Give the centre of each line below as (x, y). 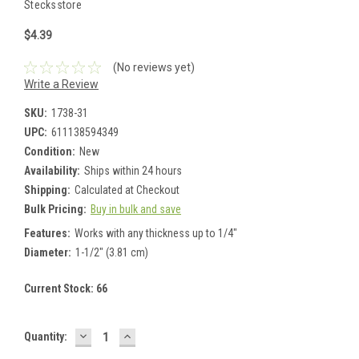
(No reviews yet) (153, 67)
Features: (47, 233)
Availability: (52, 170)
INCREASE (154, 335)
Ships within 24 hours (133, 170)
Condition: (50, 151)
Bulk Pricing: (55, 209)
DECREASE (111, 335)
